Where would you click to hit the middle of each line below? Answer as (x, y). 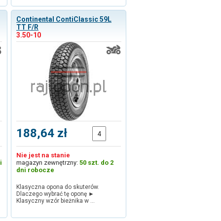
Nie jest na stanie (43, 155)
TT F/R (27, 27)
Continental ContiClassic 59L (64, 19)
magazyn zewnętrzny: (48, 163)
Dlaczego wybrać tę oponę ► (57, 194)
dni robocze (35, 170)
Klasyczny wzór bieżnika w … (55, 201)
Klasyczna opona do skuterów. (58, 187)
